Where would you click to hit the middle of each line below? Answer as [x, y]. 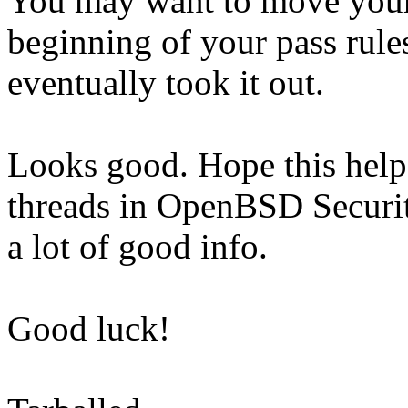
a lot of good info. [138, 246]
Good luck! [89, 328]
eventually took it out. [166, 82]
